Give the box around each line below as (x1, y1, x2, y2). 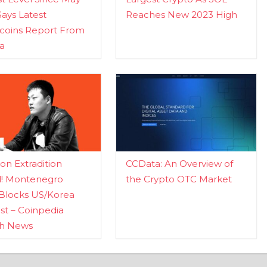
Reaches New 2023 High (125, 8, 237, 20)
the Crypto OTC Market (125, 173, 232, 185)
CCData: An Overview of (125, 158, 233, 170)
